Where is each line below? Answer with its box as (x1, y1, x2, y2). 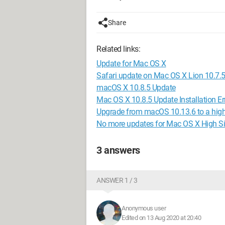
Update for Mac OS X (96, 59, 166, 68)
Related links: (96, 44, 140, 54)
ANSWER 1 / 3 (96, 176, 137, 184)
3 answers (96, 144, 140, 156)
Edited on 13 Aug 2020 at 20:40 (122, 214, 201, 221)
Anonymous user (122, 204, 166, 212)
